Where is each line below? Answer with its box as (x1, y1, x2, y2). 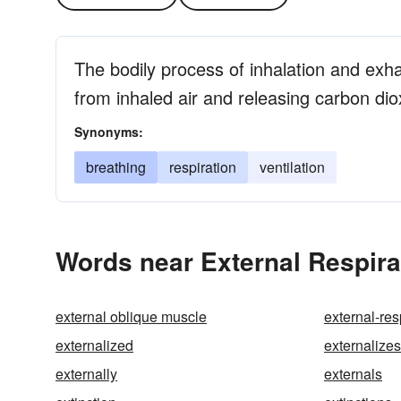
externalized (55, 335, 133, 355)
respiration (169, 157, 236, 177)
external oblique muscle (55, 306, 207, 327)
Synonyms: (74, 123, 143, 141)
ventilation (260, 157, 325, 177)
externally (55, 363, 117, 384)
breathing (86, 157, 146, 177)
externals (324, 363, 382, 384)
